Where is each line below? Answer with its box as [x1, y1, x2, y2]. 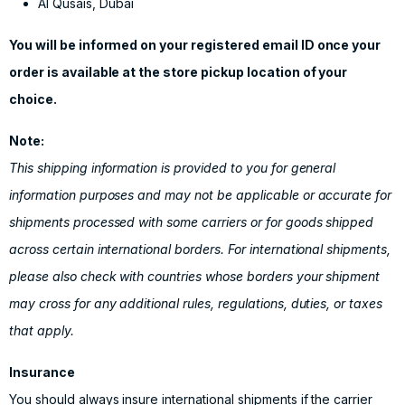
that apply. [9, 323, 74, 338]
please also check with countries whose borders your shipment [9, 268, 381, 284]
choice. [9, 91, 57, 107]
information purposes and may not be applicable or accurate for [9, 187, 392, 202]
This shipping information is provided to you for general [9, 160, 336, 175]
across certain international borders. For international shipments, [9, 241, 391, 257]
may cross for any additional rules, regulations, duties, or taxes [9, 296, 383, 311]
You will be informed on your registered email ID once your [9, 37, 381, 52]
